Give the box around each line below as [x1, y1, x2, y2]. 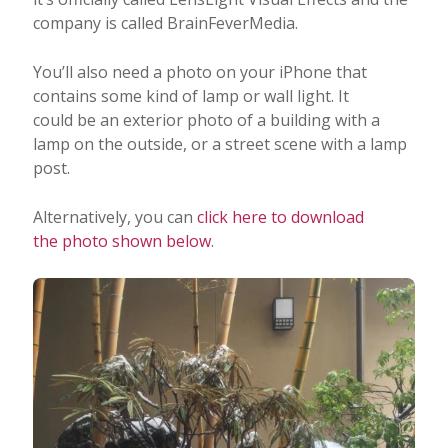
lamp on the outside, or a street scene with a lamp [32, 132, 407, 155]
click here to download [196, 205, 364, 228]
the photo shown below [32, 229, 211, 252]
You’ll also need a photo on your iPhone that [32, 60, 367, 83]
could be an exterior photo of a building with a [32, 108, 380, 131]
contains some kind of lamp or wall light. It [32, 84, 349, 107]
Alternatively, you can [32, 205, 197, 228]
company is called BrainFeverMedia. [32, 11, 298, 34]
